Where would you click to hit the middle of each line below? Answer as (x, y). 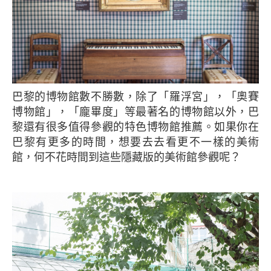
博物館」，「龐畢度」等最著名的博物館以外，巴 (135, 112)
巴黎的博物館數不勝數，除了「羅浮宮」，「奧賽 (18, 97)
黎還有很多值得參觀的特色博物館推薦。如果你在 (135, 127)
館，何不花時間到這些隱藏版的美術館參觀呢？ (126, 157)
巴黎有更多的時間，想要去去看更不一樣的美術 (135, 142)
